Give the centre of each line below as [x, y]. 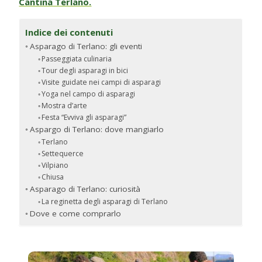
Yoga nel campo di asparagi [89, 94]
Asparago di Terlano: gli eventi [86, 46]
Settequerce [63, 153]
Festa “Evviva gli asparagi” [84, 117]
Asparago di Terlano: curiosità [85, 189]
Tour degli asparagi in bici [85, 70]
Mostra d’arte [65, 105]
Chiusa [53, 177]
